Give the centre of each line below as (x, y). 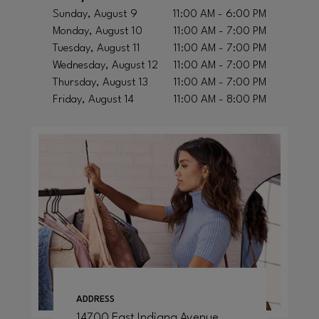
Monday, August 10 (98, 31)
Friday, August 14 (93, 100)
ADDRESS (95, 300)
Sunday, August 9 (95, 14)
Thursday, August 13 (100, 83)
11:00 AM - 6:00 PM (220, 14)
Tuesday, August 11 (96, 48)
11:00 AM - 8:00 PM (220, 100)
